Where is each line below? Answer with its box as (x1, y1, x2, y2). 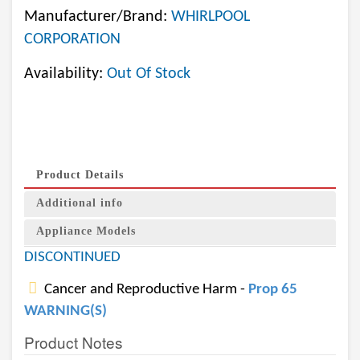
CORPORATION (24, 31, 121, 47)
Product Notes (24, 331, 123, 353)
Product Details (36, 169, 124, 181)
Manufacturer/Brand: (24, 9, 171, 25)
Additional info (36, 197, 123, 209)
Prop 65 (248, 282, 297, 297)
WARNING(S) (24, 304, 107, 319)
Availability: (24, 66, 107, 82)
